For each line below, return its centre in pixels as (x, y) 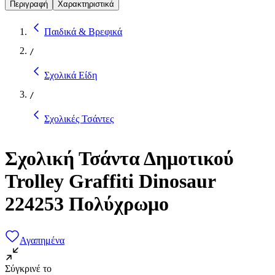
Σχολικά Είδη (71, 75)
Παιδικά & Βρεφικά (83, 31)
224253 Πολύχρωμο (87, 204)
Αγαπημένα (42, 240)
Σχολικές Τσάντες (79, 118)
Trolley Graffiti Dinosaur (110, 181)
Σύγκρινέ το (28, 268)
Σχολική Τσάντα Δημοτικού (119, 159)
